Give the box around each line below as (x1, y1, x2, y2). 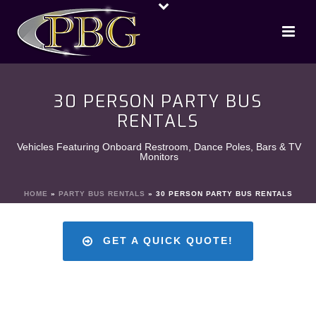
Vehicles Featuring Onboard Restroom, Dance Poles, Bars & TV (17, 141, 301, 152)
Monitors (140, 151, 178, 162)
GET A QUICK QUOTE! (102, 235, 233, 246)
